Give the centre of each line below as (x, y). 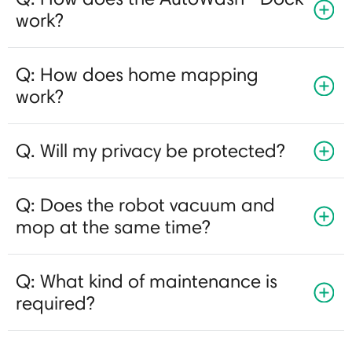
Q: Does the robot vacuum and (145, 204)
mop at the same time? (113, 226)
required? (55, 302)
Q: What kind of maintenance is (147, 280)
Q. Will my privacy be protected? (150, 150)
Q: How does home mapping (137, 74)
